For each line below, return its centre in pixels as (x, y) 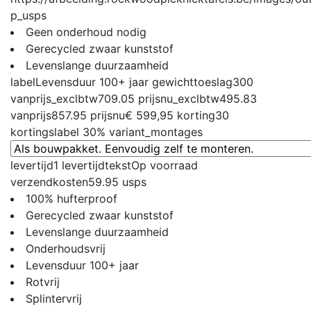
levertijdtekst (96, 165)
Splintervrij (54, 298)
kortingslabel (45, 132)
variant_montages (156, 132)
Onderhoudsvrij (66, 248)
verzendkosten (49, 182)
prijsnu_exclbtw (179, 98)
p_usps (28, 15)
